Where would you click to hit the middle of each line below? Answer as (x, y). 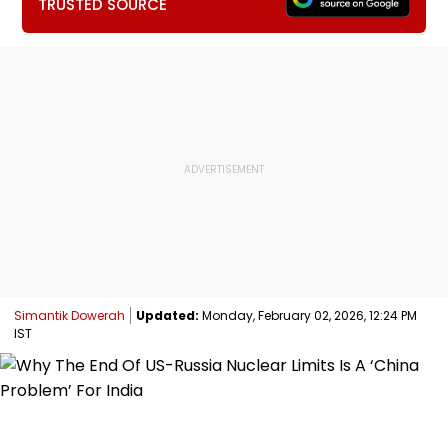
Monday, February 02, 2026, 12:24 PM (308, 315)
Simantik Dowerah (69, 315)
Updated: (167, 315)
